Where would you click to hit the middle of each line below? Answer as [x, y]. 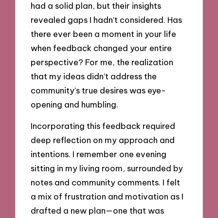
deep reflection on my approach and [103, 140]
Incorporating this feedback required [103, 126]
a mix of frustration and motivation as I [107, 197]
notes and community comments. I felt [106, 182]
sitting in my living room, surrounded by [107, 168]
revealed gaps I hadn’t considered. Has [107, 19]
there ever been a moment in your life [104, 34]
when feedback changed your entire [101, 48]
